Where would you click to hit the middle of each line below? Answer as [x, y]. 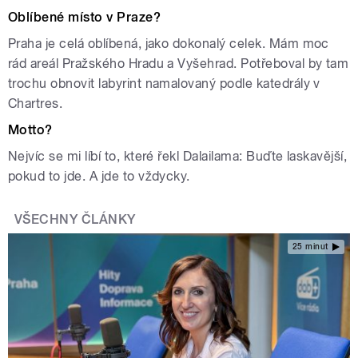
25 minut [310, 246]
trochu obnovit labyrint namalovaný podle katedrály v [164, 84]
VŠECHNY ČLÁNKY [75, 220]
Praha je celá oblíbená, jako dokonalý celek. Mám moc [169, 44]
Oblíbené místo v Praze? [85, 18]
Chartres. [36, 104]
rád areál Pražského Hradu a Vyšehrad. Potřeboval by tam [179, 64]
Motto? [30, 130]
